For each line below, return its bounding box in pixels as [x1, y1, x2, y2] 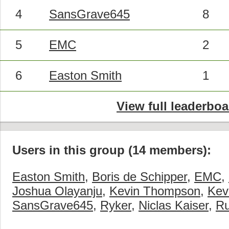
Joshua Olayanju [12, 184, 102, 198]
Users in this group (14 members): [12, 143, 211, 157]
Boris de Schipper [92, 169, 187, 184]
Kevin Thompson [109, 184, 200, 198]
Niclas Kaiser [139, 198, 209, 212]
